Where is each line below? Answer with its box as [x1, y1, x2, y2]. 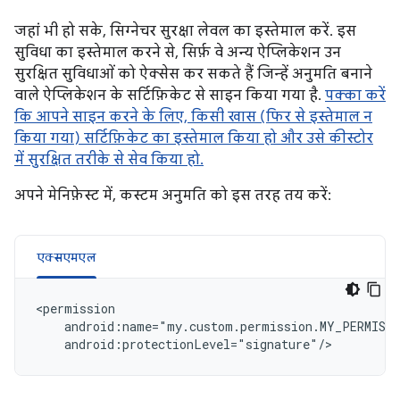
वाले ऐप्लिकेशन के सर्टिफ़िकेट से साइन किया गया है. [14, 87, 325, 104]
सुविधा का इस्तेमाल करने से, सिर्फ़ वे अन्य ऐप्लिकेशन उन [14, 44, 341, 62]
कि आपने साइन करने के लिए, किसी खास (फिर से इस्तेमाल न [14, 108, 372, 126]
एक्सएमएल [37, 249, 96, 265]
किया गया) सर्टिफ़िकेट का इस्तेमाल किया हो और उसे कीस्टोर [14, 129, 373, 147]
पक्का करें [325, 87, 386, 104]
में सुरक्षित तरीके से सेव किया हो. [14, 151, 204, 169]
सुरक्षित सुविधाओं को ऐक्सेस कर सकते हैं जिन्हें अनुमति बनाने [14, 65, 372, 83]
